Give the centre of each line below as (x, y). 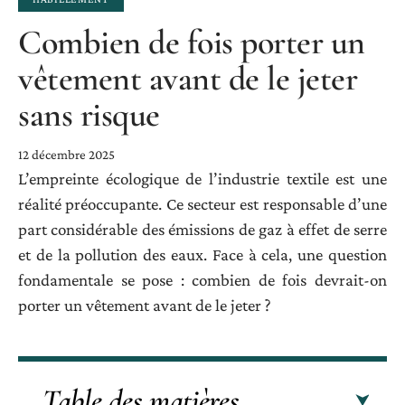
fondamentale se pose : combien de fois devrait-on (202, 279)
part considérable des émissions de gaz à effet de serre (202, 229)
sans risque (89, 114)
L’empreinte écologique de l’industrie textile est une (202, 178)
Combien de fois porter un (192, 42)
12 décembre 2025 (66, 154)
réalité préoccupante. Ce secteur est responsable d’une (202, 203)
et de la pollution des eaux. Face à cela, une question (202, 254)
